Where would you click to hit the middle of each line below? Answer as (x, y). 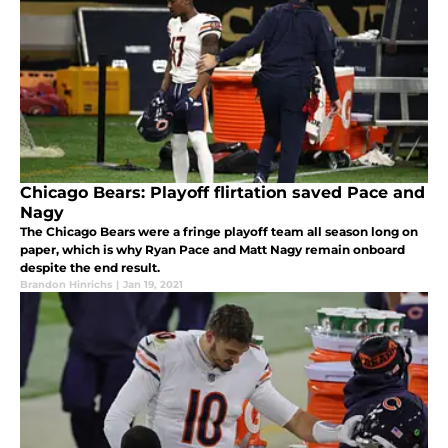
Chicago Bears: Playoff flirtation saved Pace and (222, 193)
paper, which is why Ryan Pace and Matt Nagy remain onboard (212, 250)
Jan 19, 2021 (153, 285)
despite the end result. (90, 268)
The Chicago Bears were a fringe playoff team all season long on (219, 232)
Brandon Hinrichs (66, 285)
